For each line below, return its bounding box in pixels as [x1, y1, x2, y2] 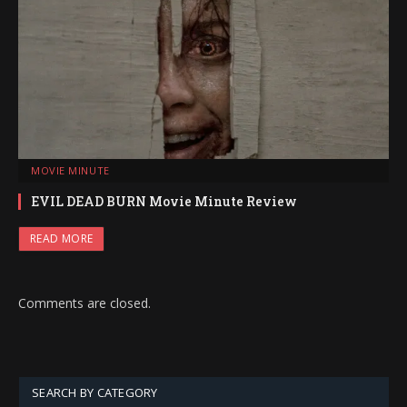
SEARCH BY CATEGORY [32, 384, 158, 402]
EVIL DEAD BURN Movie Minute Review [31, 193, 297, 211]
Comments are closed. [18, 294, 151, 313]
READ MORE [30, 231, 94, 247]
